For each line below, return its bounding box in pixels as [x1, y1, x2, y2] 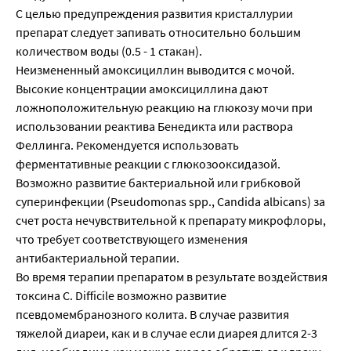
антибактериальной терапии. [16, 250, 179, 266]
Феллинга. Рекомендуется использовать [16, 137, 239, 154]
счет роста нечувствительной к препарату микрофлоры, [16, 212, 326, 229]
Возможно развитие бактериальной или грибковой [16, 175, 301, 191]
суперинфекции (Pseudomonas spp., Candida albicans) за [16, 194, 325, 210]
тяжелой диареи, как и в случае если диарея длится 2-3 [16, 325, 317, 342]
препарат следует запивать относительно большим [16, 24, 301, 41]
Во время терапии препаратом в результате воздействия [16, 269, 327, 285]
